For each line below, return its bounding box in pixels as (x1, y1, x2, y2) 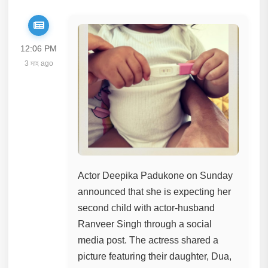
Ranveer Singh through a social (78, 218, 212, 229)
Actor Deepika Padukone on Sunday (78, 170, 233, 181)
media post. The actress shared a (78, 234, 219, 245)
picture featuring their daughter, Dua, (78, 251, 232, 261)
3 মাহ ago (24, 59, 53, 68)
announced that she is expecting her (78, 186, 232, 197)
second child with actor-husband (78, 202, 215, 213)
